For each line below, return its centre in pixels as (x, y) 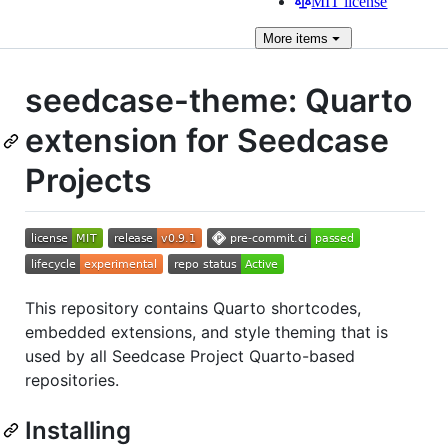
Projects (88, 180)
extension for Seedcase (207, 140)
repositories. (72, 379)
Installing (78, 430)
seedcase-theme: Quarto (218, 100)
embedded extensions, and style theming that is (206, 331)
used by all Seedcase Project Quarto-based (190, 355)
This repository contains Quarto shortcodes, (193, 307)
